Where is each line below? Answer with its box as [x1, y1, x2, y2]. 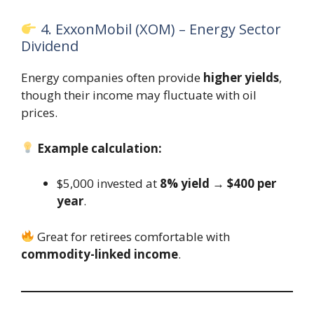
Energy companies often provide [21, 69, 203, 86]
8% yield [160, 175, 210, 192]
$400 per [227, 175, 276, 192]
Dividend [21, 36, 78, 56]
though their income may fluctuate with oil [21, 87, 257, 104]
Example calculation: [37, 139, 163, 156]
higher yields [203, 69, 279, 86]
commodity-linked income [21, 245, 178, 262]
